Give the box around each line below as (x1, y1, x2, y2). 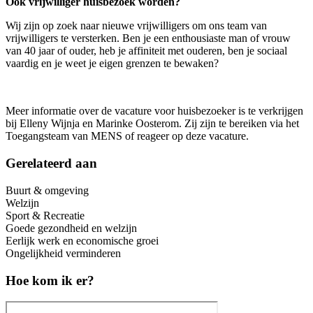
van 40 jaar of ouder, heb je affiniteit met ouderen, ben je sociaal (6, 45, 287, 57)
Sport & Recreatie (6, 209, 85, 221)
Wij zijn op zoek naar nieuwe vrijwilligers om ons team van (6, 20, 267, 32)
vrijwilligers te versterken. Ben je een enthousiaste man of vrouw (6, 32, 291, 45)
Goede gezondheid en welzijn (6, 221, 137, 234)
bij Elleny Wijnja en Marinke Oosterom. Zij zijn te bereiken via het (6, 117, 299, 130)
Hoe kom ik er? (6, 272, 94, 288)
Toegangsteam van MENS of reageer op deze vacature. (6, 130, 254, 143)
